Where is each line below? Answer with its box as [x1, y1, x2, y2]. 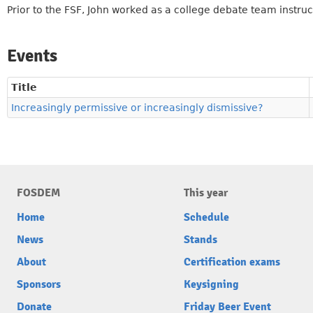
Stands [184, 233, 217, 247]
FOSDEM [17, 186, 60, 200]
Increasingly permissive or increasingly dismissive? [11, 102, 263, 113]
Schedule [184, 210, 229, 224]
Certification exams [184, 255, 280, 269]
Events [7, 45, 57, 66]
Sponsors [17, 277, 61, 291]
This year [184, 186, 228, 200]
